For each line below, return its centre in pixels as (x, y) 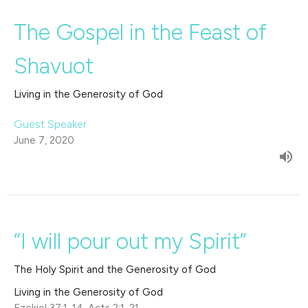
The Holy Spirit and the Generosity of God (115, 270)
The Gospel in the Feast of (140, 33)
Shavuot (54, 66)
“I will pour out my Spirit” (130, 242)
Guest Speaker (50, 124)
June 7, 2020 (44, 141)
